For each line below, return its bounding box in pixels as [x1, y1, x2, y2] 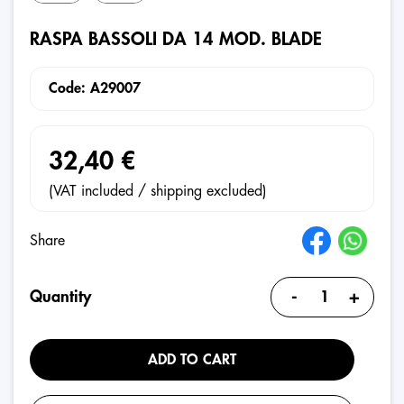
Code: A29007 [49, 81, 141, 96]
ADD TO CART [148, 353, 236, 367]
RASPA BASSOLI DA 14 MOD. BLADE [30, 30, 322, 49]
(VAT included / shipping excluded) [49, 184, 267, 198]
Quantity [30, 289, 91, 305]
